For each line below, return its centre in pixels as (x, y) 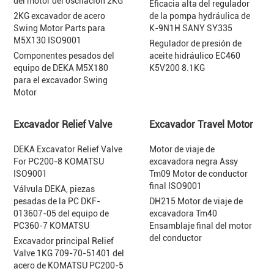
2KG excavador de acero (60, 16)
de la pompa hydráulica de (200, 16)
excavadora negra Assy (194, 161)
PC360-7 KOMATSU (52, 226)
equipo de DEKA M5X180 (61, 68)
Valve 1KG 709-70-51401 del (69, 253)
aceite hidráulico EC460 (195, 56)
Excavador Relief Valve (63, 124)
